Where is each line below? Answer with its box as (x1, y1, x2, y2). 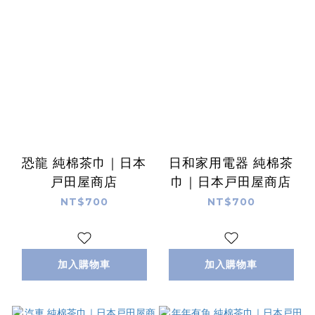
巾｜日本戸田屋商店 (171, 174, 291, 191)
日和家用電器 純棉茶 (169, 155, 293, 172)
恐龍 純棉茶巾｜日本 (22, 155, 146, 172)
